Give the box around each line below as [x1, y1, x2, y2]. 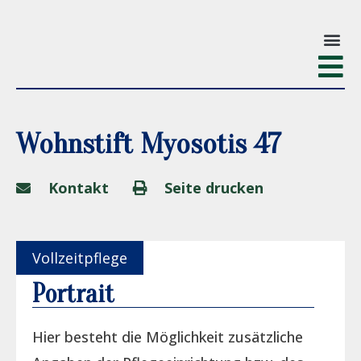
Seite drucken [164, 178, 263, 197]
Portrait [32, 279, 114, 309]
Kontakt [48, 178, 109, 197]
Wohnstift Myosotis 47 [16, 127, 281, 160]
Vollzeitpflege [32, 248, 127, 268]
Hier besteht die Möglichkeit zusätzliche [32, 327, 303, 346]
